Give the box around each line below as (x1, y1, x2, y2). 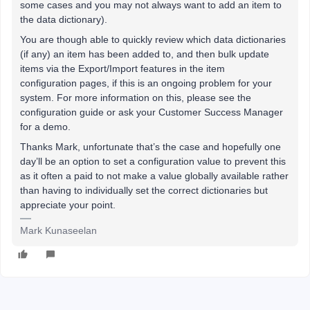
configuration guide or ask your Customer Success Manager (20, 106, 283, 118)
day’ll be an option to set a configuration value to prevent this (20, 155, 286, 167)
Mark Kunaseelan (20, 224, 97, 236)
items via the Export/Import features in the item (20, 62, 225, 74)
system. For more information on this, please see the (20, 91, 251, 103)
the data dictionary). (20, 13, 107, 25)
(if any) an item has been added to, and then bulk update (20, 48, 269, 60)
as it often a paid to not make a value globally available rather (20, 170, 289, 181)
